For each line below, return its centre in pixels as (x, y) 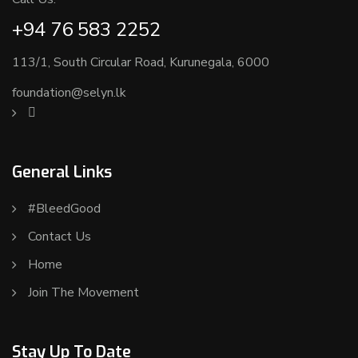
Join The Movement (84, 292)
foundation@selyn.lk (69, 92)
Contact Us (60, 236)
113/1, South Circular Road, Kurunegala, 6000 (141, 62)
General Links (62, 172)
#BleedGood (64, 208)
